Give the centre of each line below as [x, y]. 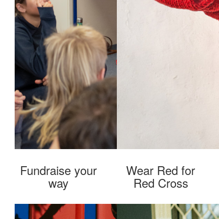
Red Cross [161, 182]
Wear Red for [161, 170]
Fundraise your [58, 170]
